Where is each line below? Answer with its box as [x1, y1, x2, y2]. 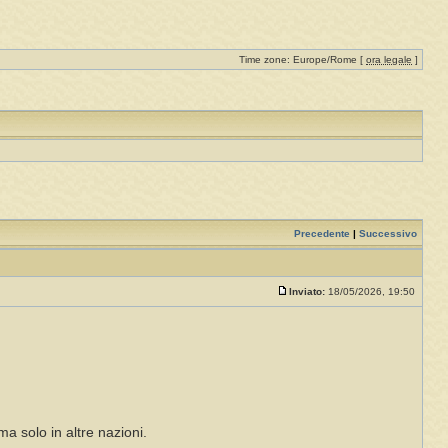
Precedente [294, 228, 350, 240]
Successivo [359, 228, 417, 240]
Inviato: [289, 286, 325, 298]
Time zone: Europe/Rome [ [239, 54, 366, 66]
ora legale [366, 54, 412, 66]
